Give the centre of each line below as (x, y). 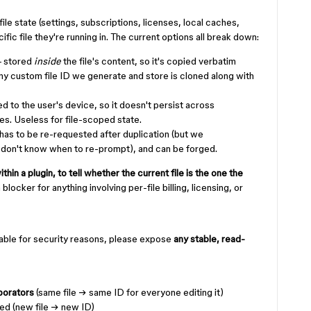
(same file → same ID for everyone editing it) (129, 292)
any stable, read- (209, 239)
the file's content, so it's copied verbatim (149, 61)
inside (48, 61)
